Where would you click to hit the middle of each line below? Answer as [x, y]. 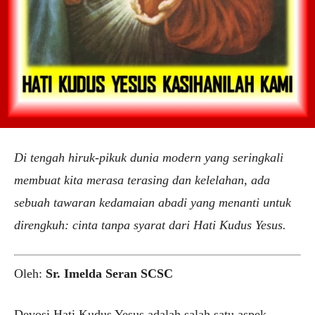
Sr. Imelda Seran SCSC [109, 274]
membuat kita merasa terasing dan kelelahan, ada [142, 180]
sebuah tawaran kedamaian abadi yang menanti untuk [153, 203]
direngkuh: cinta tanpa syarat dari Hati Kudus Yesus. [150, 225]
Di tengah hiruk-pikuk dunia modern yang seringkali [149, 158]
